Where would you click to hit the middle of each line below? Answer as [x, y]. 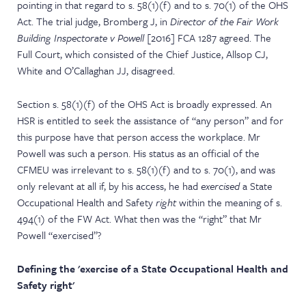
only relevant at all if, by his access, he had [109, 186]
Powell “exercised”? [60, 235]
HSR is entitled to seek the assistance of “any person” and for [151, 120]
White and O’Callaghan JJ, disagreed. [96, 70]
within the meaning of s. [229, 202]
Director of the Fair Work [225, 21]
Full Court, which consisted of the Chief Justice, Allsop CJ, [143, 54]
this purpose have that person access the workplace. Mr [139, 137]
